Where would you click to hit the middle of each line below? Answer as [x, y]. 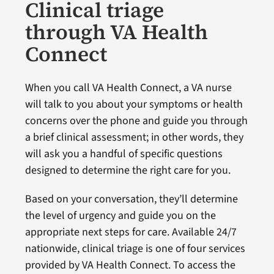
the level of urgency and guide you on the [120, 216]
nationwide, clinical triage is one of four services [135, 249]
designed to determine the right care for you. [128, 170]
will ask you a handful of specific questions [124, 154]
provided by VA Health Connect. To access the [130, 265]
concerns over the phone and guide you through [136, 121]
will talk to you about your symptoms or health [134, 104]
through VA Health [116, 32]
